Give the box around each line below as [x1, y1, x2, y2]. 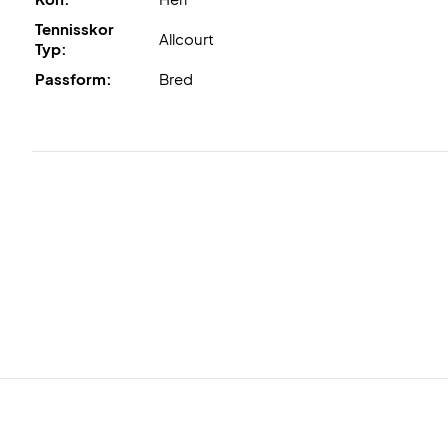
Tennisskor [35, 19, 114, 38]
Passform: [35, 69, 112, 88]
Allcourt [159, 29, 214, 48]
